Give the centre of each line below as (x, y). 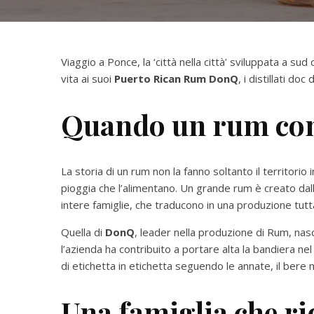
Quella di (83, 232)
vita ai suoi (88, 78)
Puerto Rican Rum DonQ (176, 78)
